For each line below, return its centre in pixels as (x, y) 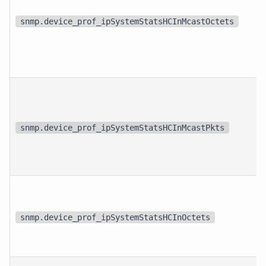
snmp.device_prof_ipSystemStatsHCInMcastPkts (123, 127)
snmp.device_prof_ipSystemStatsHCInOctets (115, 217)
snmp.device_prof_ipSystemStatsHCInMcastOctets (127, 21)
